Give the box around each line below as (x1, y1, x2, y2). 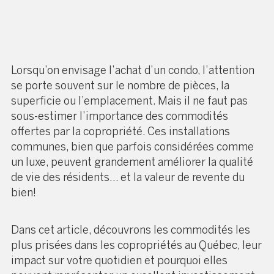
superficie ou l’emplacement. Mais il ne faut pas (11, 94, 248, 108)
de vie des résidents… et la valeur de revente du (11, 170, 245, 184)
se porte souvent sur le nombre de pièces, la (11, 78, 229, 92)
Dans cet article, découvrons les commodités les (11, 223, 250, 237)
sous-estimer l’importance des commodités (11, 109, 228, 123)
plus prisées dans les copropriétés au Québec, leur (11, 238, 262, 252)
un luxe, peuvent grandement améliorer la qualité (11, 155, 253, 169)
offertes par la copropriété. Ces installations (11, 124, 230, 138)
